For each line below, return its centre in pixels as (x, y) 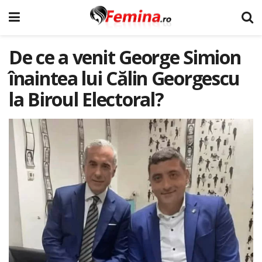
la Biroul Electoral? (86, 99)
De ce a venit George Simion (125, 57)
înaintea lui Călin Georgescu (125, 78)
